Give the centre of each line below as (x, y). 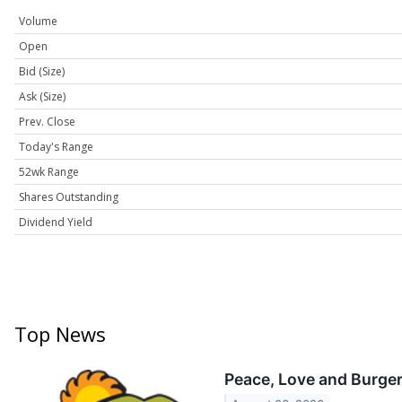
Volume (38, 22)
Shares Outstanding (69, 197)
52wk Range (49, 172)
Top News (60, 334)
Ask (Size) (42, 97)
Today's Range (56, 147)
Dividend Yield (56, 223)
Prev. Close (47, 122)
